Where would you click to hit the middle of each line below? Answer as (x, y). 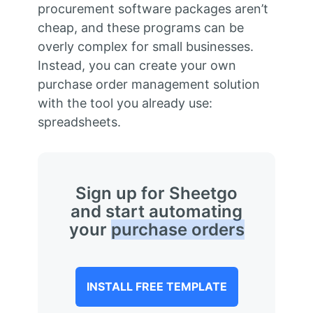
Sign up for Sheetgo (156, 194)
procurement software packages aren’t (153, 9)
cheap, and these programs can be (140, 28)
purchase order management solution (148, 85)
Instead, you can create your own (137, 66)
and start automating (156, 212)
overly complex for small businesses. (145, 47)
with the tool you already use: (125, 103)
